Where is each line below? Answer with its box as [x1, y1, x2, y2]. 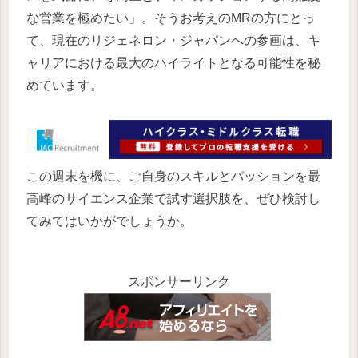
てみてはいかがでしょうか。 [26, 213, 193, 228]
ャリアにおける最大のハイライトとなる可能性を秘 [26, 56, 320, 70]
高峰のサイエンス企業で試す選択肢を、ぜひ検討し [26, 191, 320, 205]
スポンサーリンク [128, 274, 230, 288]
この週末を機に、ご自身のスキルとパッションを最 [26, 169, 320, 183]
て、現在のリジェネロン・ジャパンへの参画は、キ [26, 34, 320, 47]
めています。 [26, 78, 103, 92]
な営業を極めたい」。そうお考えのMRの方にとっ [26, 11, 315, 25]
